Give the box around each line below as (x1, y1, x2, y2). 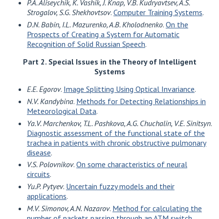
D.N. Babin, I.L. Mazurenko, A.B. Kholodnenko (27, 20, 163, 29)
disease (27, 147, 51, 157)
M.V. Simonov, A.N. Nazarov (27, 203, 109, 213)
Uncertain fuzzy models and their (66, 181, 175, 192)
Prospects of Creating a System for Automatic (27, 29, 179, 39)
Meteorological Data (27, 106, 96, 116)
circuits (27, 169, 50, 179)
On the (166, 20, 188, 29)
